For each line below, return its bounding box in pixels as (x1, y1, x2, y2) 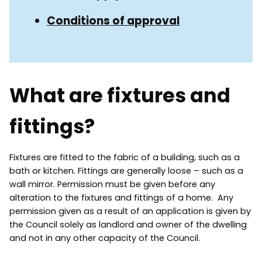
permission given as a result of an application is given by (9, 205, 251, 218)
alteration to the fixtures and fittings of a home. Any (9, 192, 233, 204)
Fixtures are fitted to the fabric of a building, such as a (9, 151, 240, 164)
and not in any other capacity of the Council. (9, 232, 200, 244)
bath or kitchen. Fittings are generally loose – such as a (9, 165, 243, 177)
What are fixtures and (9, 82, 230, 110)
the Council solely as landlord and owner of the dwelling (9, 219, 247, 231)
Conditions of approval (47, 13, 180, 29)
